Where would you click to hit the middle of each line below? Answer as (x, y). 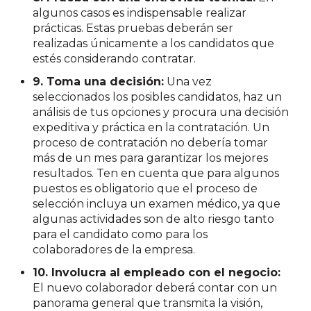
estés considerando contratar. (115, 58)
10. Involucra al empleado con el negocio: (157, 273)
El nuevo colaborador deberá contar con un (155, 288)
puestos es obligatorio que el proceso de (145, 189)
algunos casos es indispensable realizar (140, 12)
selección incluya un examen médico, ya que (157, 204)
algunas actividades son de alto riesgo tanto (154, 219)
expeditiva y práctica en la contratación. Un (151, 128)
